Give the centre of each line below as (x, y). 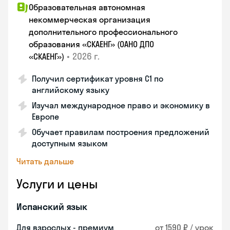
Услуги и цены (57, 184)
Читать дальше (45, 161)
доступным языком (70, 143)
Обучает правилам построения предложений (121, 132)
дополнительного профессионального (103, 32)
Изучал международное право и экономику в (121, 105)
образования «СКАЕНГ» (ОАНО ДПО (91, 44)
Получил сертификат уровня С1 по (98, 79)
